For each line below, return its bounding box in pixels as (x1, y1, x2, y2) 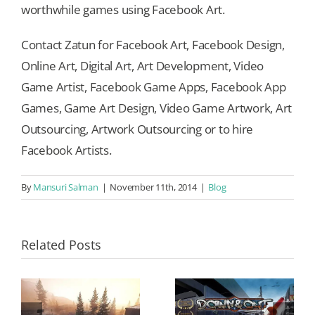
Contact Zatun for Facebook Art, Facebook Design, (21, 36, 285, 53)
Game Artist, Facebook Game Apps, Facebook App (21, 78, 286, 95)
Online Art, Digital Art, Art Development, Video (21, 57, 264, 74)
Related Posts (21, 236, 101, 253)
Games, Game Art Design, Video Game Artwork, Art (21, 99, 292, 116)
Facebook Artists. (21, 141, 112, 158)
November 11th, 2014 (110, 180, 197, 193)
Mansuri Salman (33, 180, 98, 193)
